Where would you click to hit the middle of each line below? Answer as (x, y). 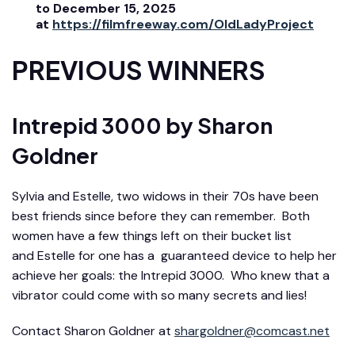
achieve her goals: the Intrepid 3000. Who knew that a (171, 275)
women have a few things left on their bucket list (152, 235)
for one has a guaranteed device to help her (206, 255)
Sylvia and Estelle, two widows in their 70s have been (165, 196)
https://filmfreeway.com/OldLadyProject (183, 24)
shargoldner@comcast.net (252, 330)
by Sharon (217, 125)
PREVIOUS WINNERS (139, 69)
